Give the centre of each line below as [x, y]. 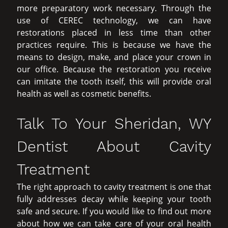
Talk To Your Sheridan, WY [114, 124]
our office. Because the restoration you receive [114, 69]
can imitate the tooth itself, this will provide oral [114, 81]
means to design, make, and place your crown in [114, 57]
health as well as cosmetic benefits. [84, 93]
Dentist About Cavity [114, 147]
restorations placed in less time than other [114, 32]
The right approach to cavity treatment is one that [114, 187]
